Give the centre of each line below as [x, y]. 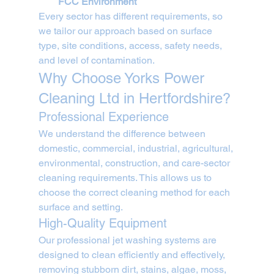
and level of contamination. [96, 61]
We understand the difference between [123, 134]
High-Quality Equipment [102, 224]
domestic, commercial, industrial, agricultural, [137, 149]
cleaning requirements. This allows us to [126, 178]
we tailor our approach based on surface [126, 31]
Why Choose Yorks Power [123, 78]
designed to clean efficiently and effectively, [133, 255]
